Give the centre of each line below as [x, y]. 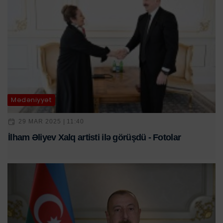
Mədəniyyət [31, 100]
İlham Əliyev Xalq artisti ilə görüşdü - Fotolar [95, 137]
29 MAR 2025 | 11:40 [52, 122]
